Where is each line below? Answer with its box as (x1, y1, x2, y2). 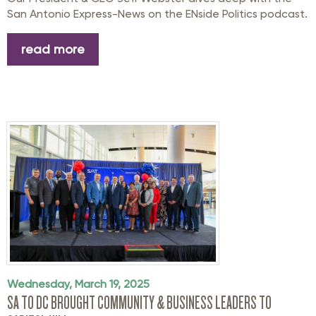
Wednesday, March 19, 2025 (7, 277, 150, 291)
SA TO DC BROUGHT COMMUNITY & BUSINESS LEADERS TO (7, 293, 272, 313)
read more (21, 42, 85, 57)
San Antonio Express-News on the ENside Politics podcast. (7, 7, 308, 21)
